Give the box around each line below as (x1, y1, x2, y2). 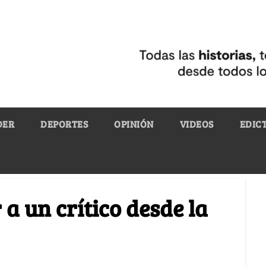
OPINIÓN (114, 117, 154, 130)
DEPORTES (40, 117, 88, 130)
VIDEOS (179, 117, 214, 130)
